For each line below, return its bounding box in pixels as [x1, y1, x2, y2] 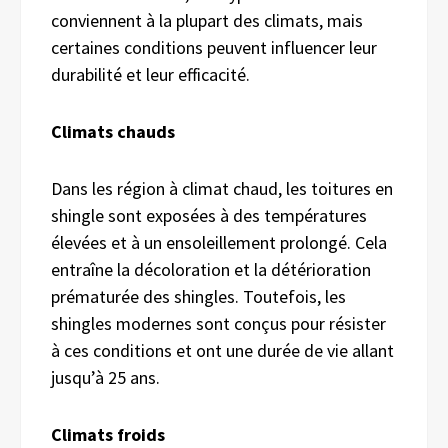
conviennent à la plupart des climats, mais [51, 8, 363, 32]
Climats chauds [51, 119, 175, 143]
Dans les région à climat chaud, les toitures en [51, 176, 393, 200]
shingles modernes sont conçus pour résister [51, 311, 386, 335]
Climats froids [51, 422, 165, 446]
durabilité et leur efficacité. [51, 62, 250, 86]
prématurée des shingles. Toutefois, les [51, 284, 346, 308]
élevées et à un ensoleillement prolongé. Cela [51, 230, 387, 254]
